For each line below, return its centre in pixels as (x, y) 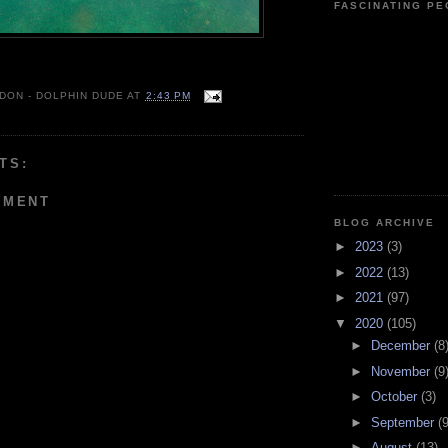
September (404, 422)
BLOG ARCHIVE (385, 222)
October (395, 397)
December (402, 346)
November (402, 371)
